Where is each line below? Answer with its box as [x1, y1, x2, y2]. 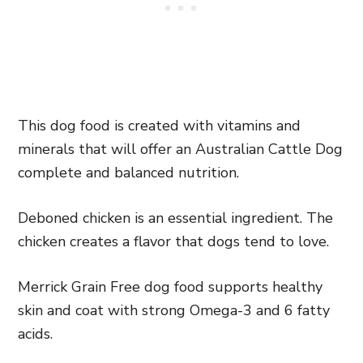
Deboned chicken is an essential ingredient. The [18, 207, 333, 228]
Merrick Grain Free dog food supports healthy [18, 276, 322, 297]
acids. [18, 323, 53, 344]
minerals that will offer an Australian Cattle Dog [18, 139, 343, 159]
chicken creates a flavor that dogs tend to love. [18, 231, 329, 251]
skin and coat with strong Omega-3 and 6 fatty [18, 300, 330, 320]
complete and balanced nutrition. [18, 162, 239, 182]
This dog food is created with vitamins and [18, 115, 301, 135]
